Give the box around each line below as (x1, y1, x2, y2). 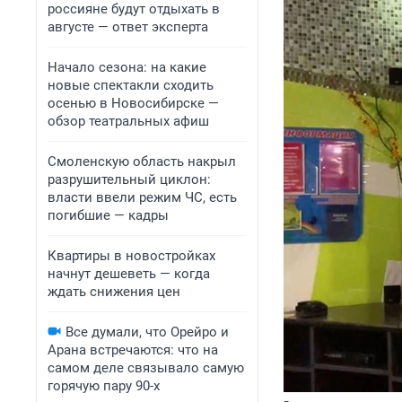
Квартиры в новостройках (48, 248, 215, 264)
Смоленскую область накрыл (48, 153, 236, 170)
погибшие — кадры (48, 207, 169, 223)
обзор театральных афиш (48, 113, 209, 129)
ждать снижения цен (48, 284, 180, 300)
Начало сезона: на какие (48, 59, 206, 75)
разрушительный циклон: (48, 171, 211, 188)
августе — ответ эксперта (48, 19, 208, 35)
